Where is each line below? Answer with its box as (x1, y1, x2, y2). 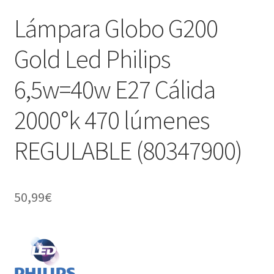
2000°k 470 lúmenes (13, 104, 209, 136)
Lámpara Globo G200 (13, 12, 218, 45)
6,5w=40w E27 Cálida (13, 73, 215, 106)
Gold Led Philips (13, 43, 170, 75)
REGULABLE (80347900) (13, 135, 242, 167)
